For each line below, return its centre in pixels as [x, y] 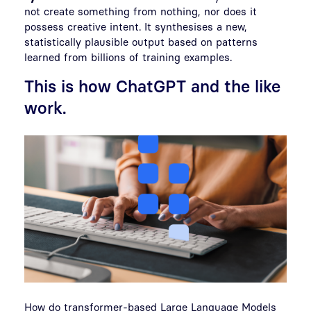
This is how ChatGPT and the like [152, 86]
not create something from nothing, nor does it [141, 11]
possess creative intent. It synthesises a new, [136, 26]
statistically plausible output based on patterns [141, 41]
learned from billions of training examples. [128, 57]
